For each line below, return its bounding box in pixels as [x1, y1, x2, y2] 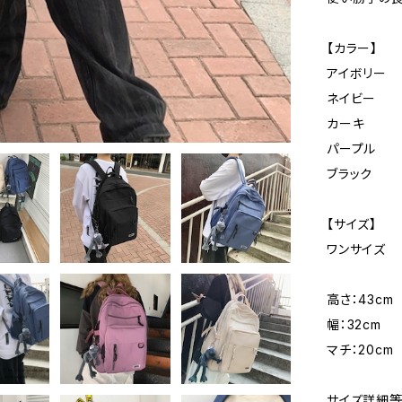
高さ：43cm [327, 292, 394, 307]
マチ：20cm [327, 342, 394, 357]
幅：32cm [327, 317, 381, 332]
